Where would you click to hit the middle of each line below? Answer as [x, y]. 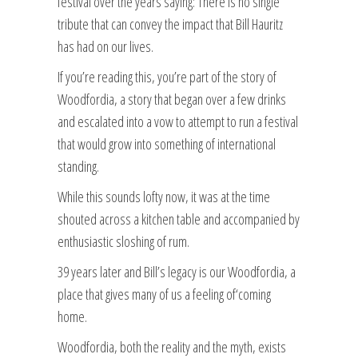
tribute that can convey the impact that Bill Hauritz [170, 24]
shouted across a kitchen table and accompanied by [179, 219]
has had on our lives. [105, 46]
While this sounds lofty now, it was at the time [164, 196]
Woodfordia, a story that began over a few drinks [172, 99]
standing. [78, 166]
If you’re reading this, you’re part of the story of [167, 76]
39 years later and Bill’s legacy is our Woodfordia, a [177, 271]
